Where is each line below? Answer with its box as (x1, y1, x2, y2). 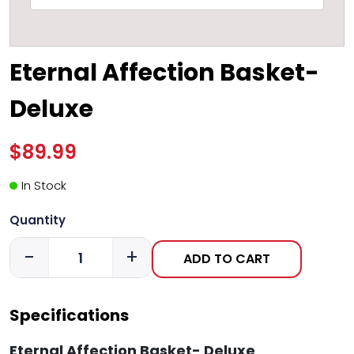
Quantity (9, 212, 66, 229)
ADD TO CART (183, 250, 270, 269)
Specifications (9, 304, 129, 327)
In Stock (21, 177, 66, 194)
